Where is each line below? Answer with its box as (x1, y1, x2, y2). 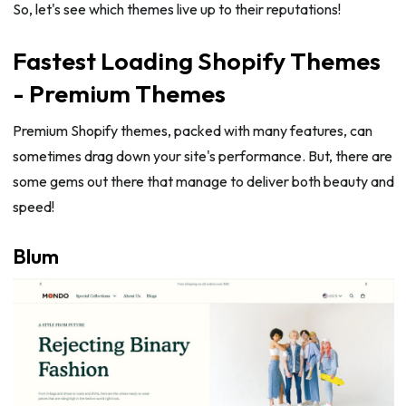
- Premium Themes (12, 78, 226, 110)
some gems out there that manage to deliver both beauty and (12, 172, 394, 191)
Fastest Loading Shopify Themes (12, 45, 381, 77)
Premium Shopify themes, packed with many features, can (12, 121, 372, 140)
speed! (12, 198, 54, 217)
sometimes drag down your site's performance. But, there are (12, 147, 392, 166)
